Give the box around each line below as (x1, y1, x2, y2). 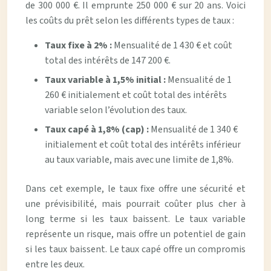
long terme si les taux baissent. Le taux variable (25, 212, 246, 226)
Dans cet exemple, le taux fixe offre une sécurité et (25, 182, 246, 195)
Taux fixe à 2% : (45, 39, 114, 52)
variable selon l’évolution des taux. (45, 103, 187, 117)
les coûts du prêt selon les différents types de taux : (25, 14, 234, 27)
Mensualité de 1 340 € (151, 123, 238, 136)
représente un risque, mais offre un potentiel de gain (25, 227, 246, 241)
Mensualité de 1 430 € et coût (114, 39, 232, 52)
